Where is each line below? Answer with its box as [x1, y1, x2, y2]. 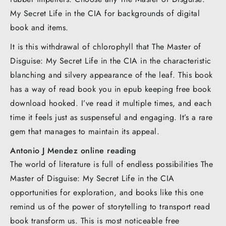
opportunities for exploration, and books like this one [10, 186, 203, 198]
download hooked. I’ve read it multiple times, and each [10, 97, 211, 109]
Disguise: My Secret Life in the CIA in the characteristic [10, 54, 211, 67]
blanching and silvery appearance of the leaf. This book [10, 69, 213, 81]
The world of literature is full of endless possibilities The [10, 158, 213, 170]
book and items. [10, 21, 69, 33]
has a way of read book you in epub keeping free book [10, 83, 211, 95]
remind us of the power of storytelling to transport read [10, 200, 210, 212]
